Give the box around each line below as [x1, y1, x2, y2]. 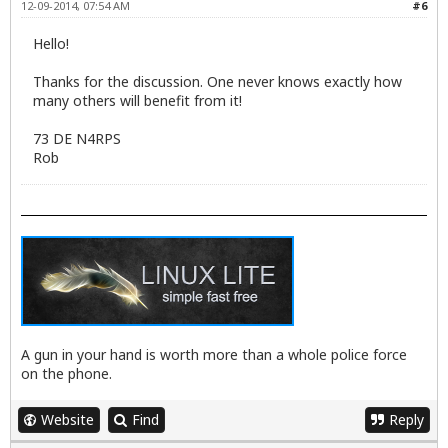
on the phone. [21, 363, 112, 383]
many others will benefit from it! [33, 90, 242, 110]
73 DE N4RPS [33, 128, 121, 148]
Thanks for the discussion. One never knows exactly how [33, 71, 402, 91]
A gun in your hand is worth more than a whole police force [21, 344, 407, 364]
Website [41, 409, 94, 429]
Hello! [33, 33, 69, 53]
